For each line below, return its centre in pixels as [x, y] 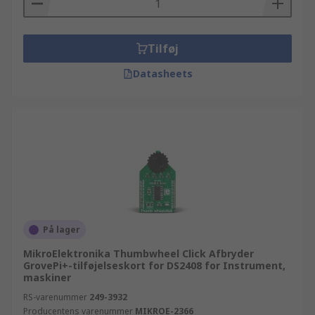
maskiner [47, 277]
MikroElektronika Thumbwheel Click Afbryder [139, 253]
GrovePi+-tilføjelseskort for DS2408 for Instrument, [154, 265]
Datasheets [162, 73]
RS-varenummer [55, 297]
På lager [62, 230]
